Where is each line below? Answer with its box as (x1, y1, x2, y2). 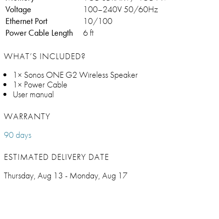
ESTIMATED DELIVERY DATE (4, 151, 109, 163)
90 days (4, 129, 31, 141)
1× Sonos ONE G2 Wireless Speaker (13, 69, 138, 81)
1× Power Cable (13, 79, 67, 90)
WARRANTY (4, 110, 50, 122)
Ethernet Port (5, 15, 47, 27)
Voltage (5, 3, 31, 15)
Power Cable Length (5, 27, 73, 39)
